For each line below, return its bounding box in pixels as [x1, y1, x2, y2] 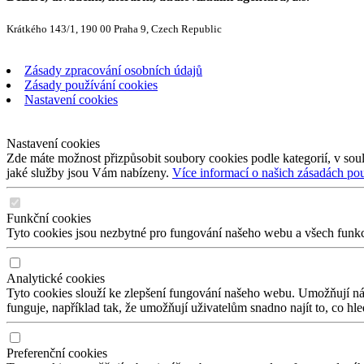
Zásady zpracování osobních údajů [24, 63, 202, 78]
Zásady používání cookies [24, 78, 158, 93]
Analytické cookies [6, 271, 105, 286]
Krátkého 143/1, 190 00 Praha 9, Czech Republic [6, 23, 222, 36]
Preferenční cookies [6, 346, 107, 361]
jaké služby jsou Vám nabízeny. [6, 166, 172, 180]
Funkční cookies [6, 211, 91, 226]
